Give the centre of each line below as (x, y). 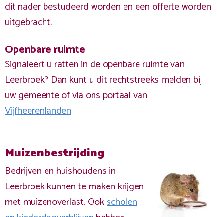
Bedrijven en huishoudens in (60, 171)
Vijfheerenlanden (38, 111)
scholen (122, 202)
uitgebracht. (28, 23)
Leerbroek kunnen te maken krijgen (74, 187)
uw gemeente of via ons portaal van (76, 96)
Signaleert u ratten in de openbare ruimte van (95, 65)
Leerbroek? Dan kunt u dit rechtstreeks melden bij (103, 80)
